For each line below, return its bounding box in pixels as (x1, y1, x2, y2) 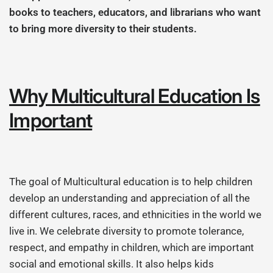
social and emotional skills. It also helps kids (9, 258, 214, 270)
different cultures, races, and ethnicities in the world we (9, 208, 262, 221)
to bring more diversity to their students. (9, 23, 197, 35)
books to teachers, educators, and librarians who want (9, 6, 261, 18)
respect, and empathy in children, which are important (9, 241, 255, 253)
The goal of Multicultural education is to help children (9, 175, 253, 188)
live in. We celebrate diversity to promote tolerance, (9, 225, 244, 237)
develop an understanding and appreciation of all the (9, 192, 250, 204)
